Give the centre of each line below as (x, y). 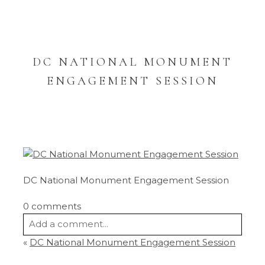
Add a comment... (69, 224)
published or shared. (153, 251)
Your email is (52, 251)
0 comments (52, 206)
